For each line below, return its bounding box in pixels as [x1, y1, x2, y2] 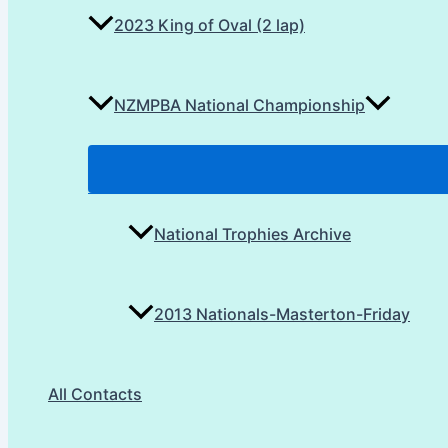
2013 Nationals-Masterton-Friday [154, 304, 410, 325]
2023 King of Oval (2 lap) [114, 15, 305, 36]
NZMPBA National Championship [114, 95, 365, 116]
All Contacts [48, 384, 142, 405]
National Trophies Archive [154, 224, 351, 245]
